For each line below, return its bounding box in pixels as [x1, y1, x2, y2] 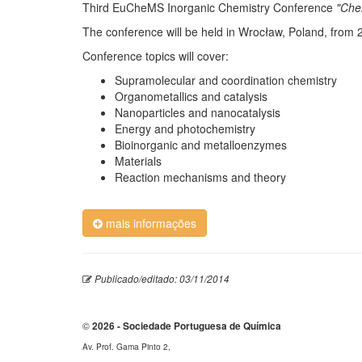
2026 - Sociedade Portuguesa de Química [92, 319, 281, 334]
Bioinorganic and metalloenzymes [115, 137, 287, 154]
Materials [115, 153, 162, 170]
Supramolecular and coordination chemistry [115, 72, 337, 89]
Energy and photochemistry [115, 120, 255, 137]
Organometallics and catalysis [115, 88, 267, 105]
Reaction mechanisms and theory [115, 169, 286, 186]
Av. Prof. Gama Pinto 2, [82, 340, 170, 353]
